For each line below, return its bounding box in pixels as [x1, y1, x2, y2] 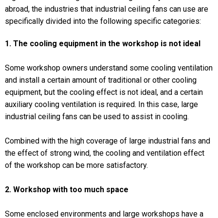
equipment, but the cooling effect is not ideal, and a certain [5, 87, 203, 97]
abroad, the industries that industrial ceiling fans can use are [5, 4, 208, 14]
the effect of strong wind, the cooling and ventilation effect [5, 148, 204, 158]
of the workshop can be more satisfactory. [5, 160, 148, 170]
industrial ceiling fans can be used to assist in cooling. [5, 111, 191, 121]
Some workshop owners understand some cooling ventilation [5, 63, 213, 73]
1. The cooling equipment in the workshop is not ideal [5, 38, 200, 48]
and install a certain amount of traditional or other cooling [5, 75, 197, 85]
